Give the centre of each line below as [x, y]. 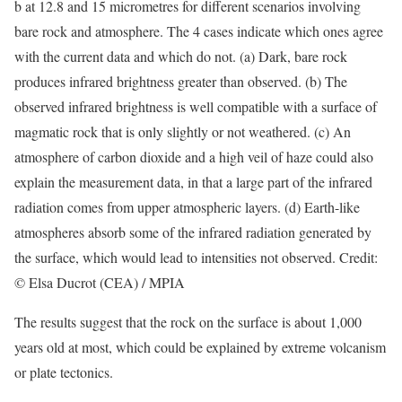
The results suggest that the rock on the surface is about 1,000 [188, 322]
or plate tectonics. [64, 372]
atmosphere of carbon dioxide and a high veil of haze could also [194, 157]
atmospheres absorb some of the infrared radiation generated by [193, 232]
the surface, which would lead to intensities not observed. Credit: [196, 257]
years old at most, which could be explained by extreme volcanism [200, 347]
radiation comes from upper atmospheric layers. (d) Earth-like [187, 207]
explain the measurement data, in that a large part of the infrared [193, 182]
